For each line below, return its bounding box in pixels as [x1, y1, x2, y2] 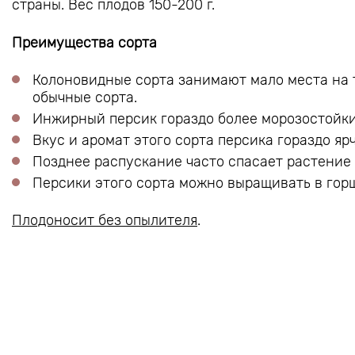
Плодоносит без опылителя [12, 211, 197, 229]
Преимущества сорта [12, 33, 157, 52]
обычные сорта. [32, 88, 137, 106]
